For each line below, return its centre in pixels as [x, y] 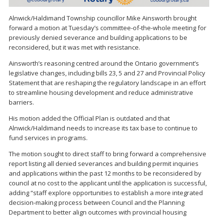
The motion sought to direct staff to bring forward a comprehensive [108, 154]
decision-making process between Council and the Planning [97, 202]
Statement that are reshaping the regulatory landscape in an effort [107, 82]
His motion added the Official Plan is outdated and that [89, 118]
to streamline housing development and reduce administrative [101, 92]
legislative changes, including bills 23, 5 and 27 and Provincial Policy [107, 73]
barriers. [21, 102]
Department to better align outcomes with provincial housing [98, 212]
